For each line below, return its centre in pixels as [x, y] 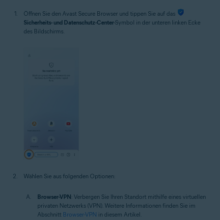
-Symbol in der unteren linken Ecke [157, 22]
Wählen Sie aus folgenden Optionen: [69, 176]
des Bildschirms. [44, 31]
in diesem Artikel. [119, 214]
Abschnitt [50, 214]
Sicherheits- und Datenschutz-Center [69, 22]
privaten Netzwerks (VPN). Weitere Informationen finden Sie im [116, 205]
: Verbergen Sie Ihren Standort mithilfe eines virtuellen [138, 196]
